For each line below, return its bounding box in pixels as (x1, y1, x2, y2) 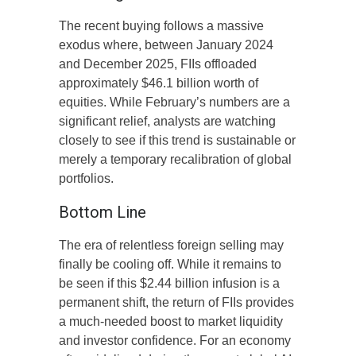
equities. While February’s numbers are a (59, 95, 290, 110)
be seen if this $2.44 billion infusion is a (59, 277, 280, 291)
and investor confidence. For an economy (59, 334, 291, 348)
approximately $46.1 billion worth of (59, 76, 258, 91)
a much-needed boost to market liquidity (59, 315, 283, 329)
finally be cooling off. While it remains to (59, 257, 281, 272)
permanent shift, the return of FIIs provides (59, 296, 294, 310)
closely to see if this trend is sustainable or (59, 133, 296, 148)
